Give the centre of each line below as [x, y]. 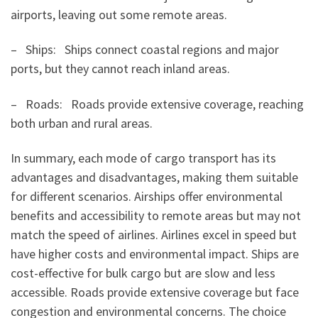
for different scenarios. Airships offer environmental [147, 197]
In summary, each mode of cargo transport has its [143, 158]
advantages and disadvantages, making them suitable [154, 177]
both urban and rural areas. [82, 123]
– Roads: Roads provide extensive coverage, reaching [157, 104]
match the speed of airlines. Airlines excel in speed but [154, 235]
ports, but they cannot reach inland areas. [120, 69]
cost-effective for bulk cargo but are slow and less [143, 273]
